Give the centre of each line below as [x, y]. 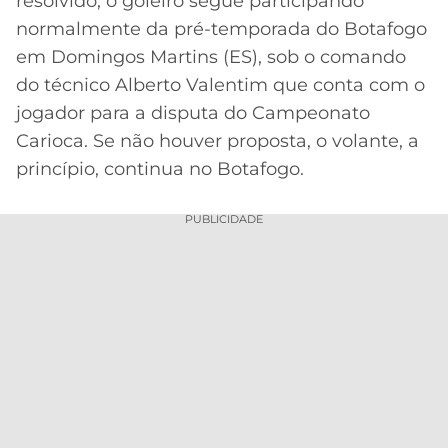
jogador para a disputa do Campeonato [193, 113]
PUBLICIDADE [224, 218]
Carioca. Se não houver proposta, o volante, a [217, 141]
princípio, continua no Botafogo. [160, 169]
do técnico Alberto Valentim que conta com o [220, 85]
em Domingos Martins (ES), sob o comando [211, 57]
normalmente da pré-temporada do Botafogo [221, 29]
